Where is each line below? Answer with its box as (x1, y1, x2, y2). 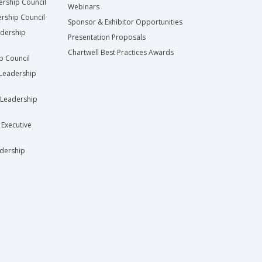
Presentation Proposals (67, 32, 146, 42)
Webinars (67, 1, 99, 12)
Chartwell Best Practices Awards (67, 47, 174, 57)
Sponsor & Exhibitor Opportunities (67, 16, 182, 27)
